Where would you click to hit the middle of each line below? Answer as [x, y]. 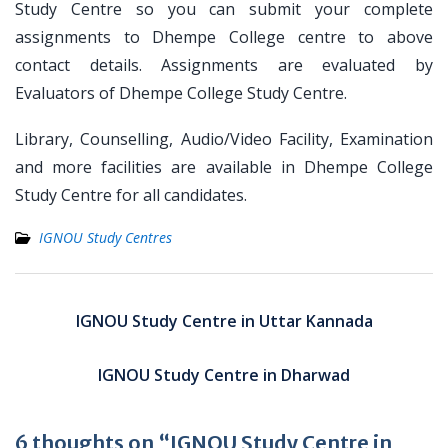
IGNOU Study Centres [105, 237]
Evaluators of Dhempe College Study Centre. [181, 93]
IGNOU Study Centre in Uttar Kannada [224, 321]
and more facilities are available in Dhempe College [224, 167]
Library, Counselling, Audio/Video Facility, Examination [224, 139]
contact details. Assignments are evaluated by [224, 65]
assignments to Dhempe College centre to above [224, 37]
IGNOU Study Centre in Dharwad [224, 375]
